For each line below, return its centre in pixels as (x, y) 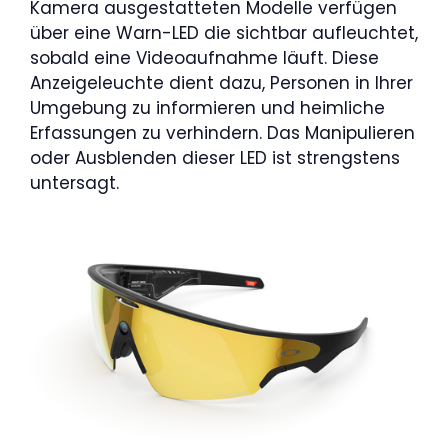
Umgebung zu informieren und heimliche (207, 107)
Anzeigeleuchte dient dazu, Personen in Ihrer (221, 82)
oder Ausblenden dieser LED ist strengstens (215, 157)
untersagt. (74, 182)
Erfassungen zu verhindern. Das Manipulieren (222, 132)
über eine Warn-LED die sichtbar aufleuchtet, (224, 32)
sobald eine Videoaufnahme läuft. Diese (204, 57)
